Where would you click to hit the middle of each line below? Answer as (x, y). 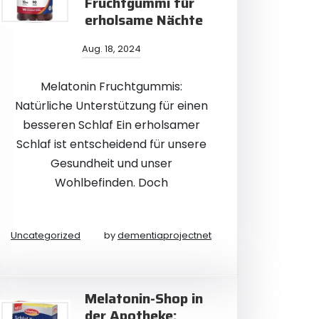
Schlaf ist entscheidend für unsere (111, 144)
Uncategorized (46, 235)
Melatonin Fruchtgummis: (111, 87)
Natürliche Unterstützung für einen (111, 106)
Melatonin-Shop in (144, 298)
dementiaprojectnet (164, 235)
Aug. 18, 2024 (111, 49)
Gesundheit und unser (111, 163)
